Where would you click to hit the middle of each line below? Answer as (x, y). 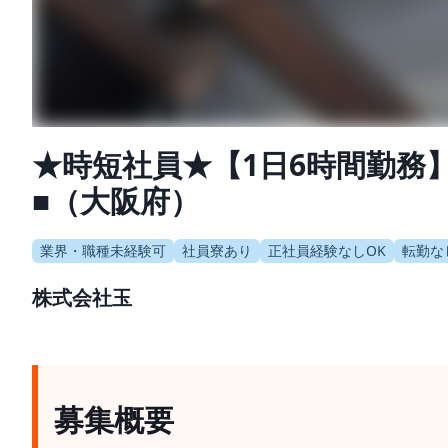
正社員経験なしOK (327, 250)
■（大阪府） (116, 200)
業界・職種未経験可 (103, 250)
